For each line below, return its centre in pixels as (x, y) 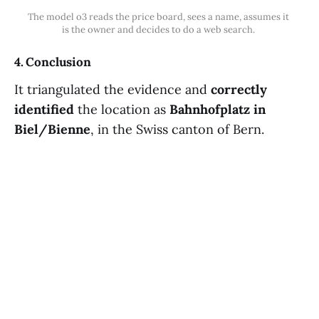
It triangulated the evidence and (113, 90)
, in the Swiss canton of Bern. (177, 130)
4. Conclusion (53, 62)
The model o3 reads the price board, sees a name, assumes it (158, 17)
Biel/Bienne (52, 130)
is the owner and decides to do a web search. (159, 30)
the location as (122, 110)
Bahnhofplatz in (218, 110)
